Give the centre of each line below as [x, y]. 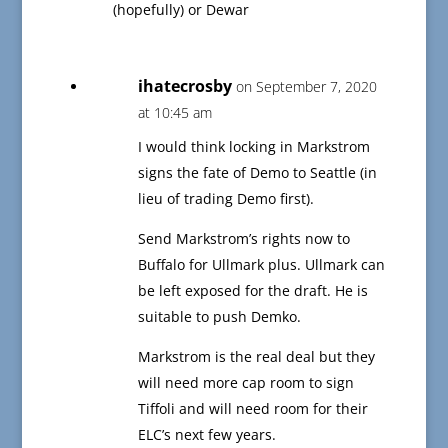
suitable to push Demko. [219, 317]
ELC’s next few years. [206, 435]
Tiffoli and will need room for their [252, 409]
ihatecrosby [184, 86]
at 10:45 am [174, 113]
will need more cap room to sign [245, 383]
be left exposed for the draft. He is [252, 291]
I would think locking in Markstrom [253, 147]
